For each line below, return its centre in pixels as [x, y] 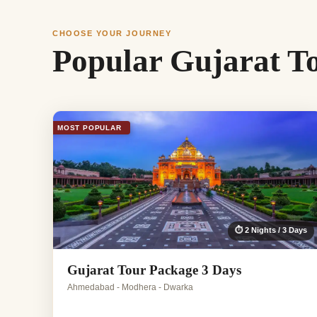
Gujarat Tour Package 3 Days [154, 270]
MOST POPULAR [90, 128]
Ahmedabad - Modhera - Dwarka [130, 288]
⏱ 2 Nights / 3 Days [271, 230]
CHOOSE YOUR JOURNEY [112, 34]
